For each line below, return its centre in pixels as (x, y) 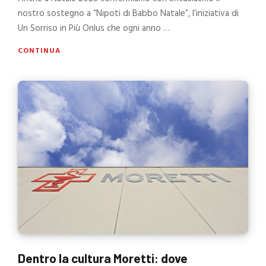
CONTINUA (39, 51)
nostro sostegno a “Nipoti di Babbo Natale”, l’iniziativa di (128, 13)
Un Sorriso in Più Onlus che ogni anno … (94, 28)
